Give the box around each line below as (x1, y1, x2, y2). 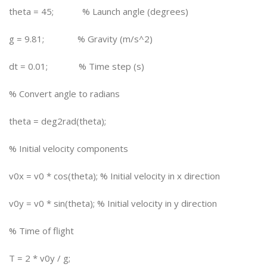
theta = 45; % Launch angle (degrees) (9, 5, 188, 17)
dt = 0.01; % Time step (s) (9, 60, 144, 72)
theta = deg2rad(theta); (9, 115, 106, 127)
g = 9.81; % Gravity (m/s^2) (9, 33, 153, 45)
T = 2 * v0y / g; (9, 252, 70, 264)
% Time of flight (9, 225, 74, 237)
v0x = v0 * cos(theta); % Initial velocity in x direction (9, 170, 220, 182)
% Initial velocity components (9, 142, 128, 154)
